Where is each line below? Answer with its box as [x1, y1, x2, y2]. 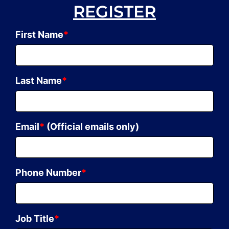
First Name [15, 29, 63, 40]
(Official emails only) [44, 121, 139, 132]
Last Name [15, 75, 62, 86]
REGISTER [73, 1, 156, 21]
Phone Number [15, 167, 81, 178]
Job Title [15, 213, 54, 224]
